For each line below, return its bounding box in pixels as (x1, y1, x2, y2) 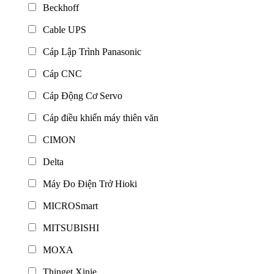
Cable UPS (38, 24, 86, 35)
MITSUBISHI (38, 222, 99, 233)
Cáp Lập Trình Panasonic (38, 46, 141, 57)
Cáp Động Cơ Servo (38, 90, 122, 101)
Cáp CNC (38, 68, 82, 79)
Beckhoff (38, 2, 79, 13)
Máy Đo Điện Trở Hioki (38, 178, 137, 189)
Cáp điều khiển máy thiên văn (38, 112, 158, 123)
